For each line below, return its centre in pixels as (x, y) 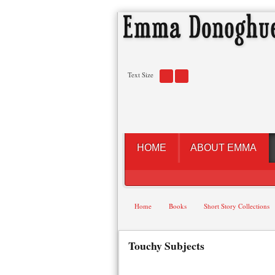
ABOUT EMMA (223, 148)
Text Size (141, 75)
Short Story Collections (237, 206)
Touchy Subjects (166, 246)
